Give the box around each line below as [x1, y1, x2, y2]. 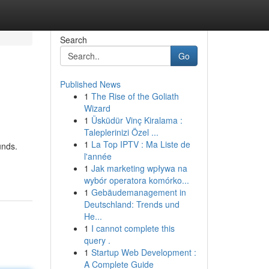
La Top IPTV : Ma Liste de [91, 138, 190, 150]
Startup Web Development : [91, 246, 196, 258]
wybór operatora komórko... [83, 174, 189, 186]
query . [83, 234, 110, 246]
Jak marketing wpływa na [91, 162, 187, 174]
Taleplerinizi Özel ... [83, 126, 159, 138]
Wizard [83, 102, 110, 114]
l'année [83, 150, 112, 162]
